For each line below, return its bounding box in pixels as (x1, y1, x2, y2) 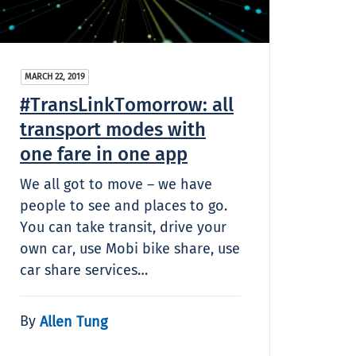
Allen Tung (40, 312, 107, 331)
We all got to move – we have (20, 175, 212, 193)
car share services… (20, 261, 148, 279)
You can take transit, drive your (20, 218, 226, 236)
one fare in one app (20, 142, 188, 165)
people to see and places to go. (20, 196, 227, 215)
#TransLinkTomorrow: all (20, 93, 234, 116)
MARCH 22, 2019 (25, 71, 85, 82)
